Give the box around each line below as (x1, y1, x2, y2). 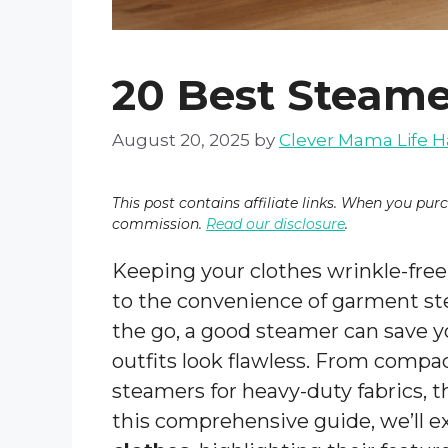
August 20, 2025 (112, 130, 250, 151)
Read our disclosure (206, 215, 345, 234)
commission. (112, 215, 206, 234)
